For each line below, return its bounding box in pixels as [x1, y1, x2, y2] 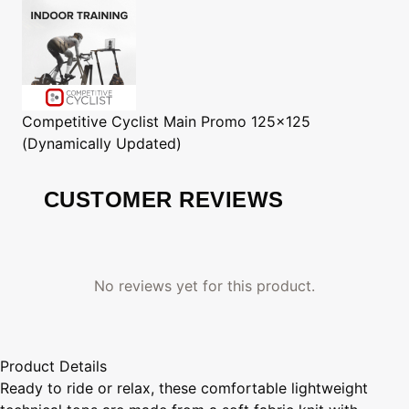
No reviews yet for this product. [94, 276, 315, 295]
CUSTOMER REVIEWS [44, 186, 284, 212]
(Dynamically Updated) [22, 133, 182, 152]
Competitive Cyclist [22, 111, 159, 131]
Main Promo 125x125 [163, 111, 310, 131]
